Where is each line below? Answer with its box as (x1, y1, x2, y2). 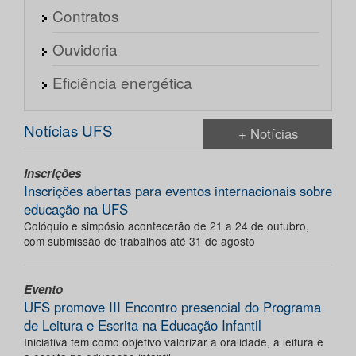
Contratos (52, 5, 118, 27)
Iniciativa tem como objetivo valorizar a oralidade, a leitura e (24, 334, 323, 350)
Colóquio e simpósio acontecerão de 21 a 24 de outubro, (24, 218, 309, 234)
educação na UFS (24, 199, 128, 219)
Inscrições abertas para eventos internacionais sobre (24, 181, 332, 201)
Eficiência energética (52, 72, 192, 94)
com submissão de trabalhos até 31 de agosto (24, 233, 255, 250)
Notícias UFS (24, 119, 113, 141)
